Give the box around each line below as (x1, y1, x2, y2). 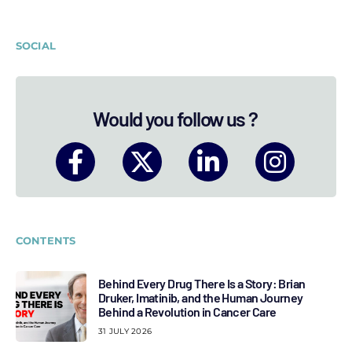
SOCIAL (16, 39, 56, 52)
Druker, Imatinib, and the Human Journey (98, 289, 303, 305)
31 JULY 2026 (98, 325, 152, 336)
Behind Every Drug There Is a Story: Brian (98, 275, 306, 291)
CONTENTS (16, 234, 76, 247)
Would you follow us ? (93, 106, 258, 130)
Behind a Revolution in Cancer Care (98, 303, 277, 319)
